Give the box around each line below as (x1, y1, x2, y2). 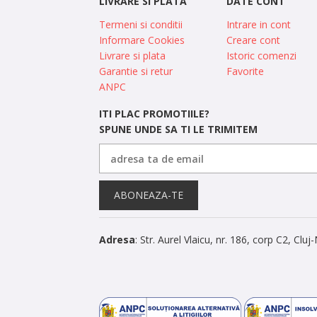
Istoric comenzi (226, 49, 296, 62)
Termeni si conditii (99, 18, 183, 31)
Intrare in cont (226, 18, 291, 31)
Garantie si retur (99, 64, 173, 78)
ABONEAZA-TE (114, 188, 183, 202)
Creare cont (226, 33, 280, 47)
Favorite (226, 64, 264, 78)
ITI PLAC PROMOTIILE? (99, 107, 209, 120)
